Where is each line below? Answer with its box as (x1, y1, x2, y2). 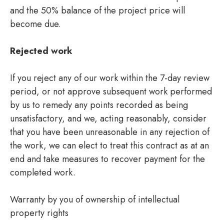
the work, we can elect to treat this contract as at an (10, 138, 209, 152)
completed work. (10, 165, 75, 179)
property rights (10, 206, 68, 219)
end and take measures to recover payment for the (10, 152, 205, 165)
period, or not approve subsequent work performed (10, 84, 212, 98)
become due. (10, 17, 61, 30)
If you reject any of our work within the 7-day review (10, 71, 209, 84)
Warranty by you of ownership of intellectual (10, 192, 179, 206)
